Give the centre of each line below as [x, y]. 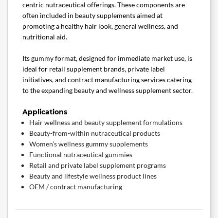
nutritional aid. [45, 37]
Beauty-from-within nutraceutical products [95, 133]
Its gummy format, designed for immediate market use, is [107, 58]
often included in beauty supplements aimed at [92, 16]
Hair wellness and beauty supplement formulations [106, 123]
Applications [45, 112]
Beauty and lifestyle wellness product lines [93, 176]
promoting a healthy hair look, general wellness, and [100, 26]
